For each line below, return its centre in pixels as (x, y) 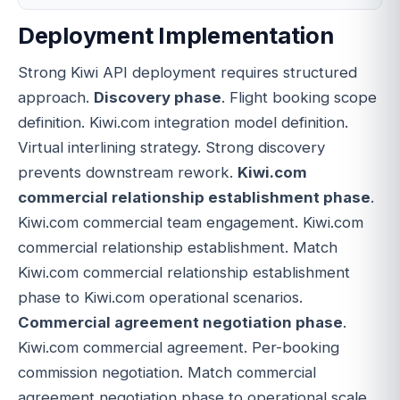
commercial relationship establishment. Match (178, 248)
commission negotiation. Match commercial (167, 373)
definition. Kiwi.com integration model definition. (183, 123)
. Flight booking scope (299, 98)
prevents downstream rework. (128, 173)
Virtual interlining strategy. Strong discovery (171, 148)
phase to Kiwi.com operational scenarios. (160, 298)
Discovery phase (158, 98)
